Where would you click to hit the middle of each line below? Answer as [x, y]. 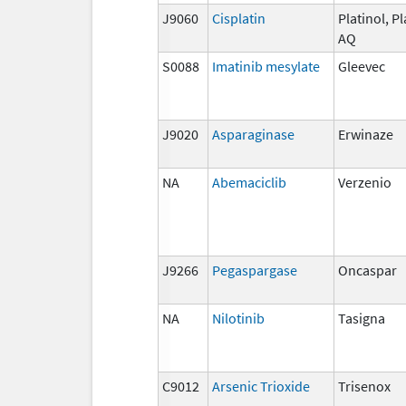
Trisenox [364, 386]
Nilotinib [238, 318]
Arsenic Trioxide [261, 386]
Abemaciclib [249, 182]
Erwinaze [366, 134]
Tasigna [362, 318]
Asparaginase [253, 134]
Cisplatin [239, 18]
